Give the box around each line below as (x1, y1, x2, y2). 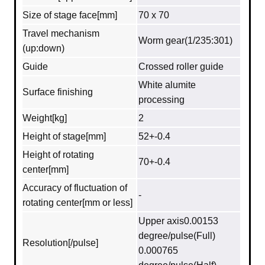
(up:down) (22, 43, 64, 54)
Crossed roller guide (138, 62, 224, 72)
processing (138, 95, 185, 105)
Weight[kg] (22, 113, 67, 124)
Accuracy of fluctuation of (22, 183, 127, 193)
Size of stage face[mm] (22, 10, 117, 21)
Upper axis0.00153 (138, 216, 218, 227)
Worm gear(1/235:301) (138, 35, 232, 46)
